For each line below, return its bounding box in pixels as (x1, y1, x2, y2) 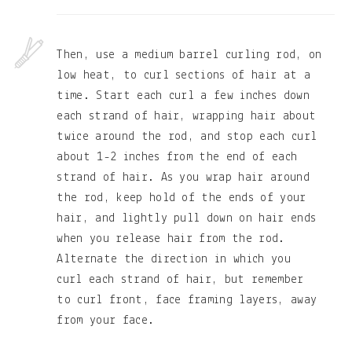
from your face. (57, 314, 155, 328)
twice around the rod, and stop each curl (57, 130, 317, 144)
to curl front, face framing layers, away (57, 294, 317, 307)
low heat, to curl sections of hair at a (57, 69, 310, 82)
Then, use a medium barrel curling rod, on (57, 49, 322, 62)
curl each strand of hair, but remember (57, 273, 304, 287)
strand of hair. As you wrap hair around (57, 171, 310, 185)
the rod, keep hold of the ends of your (57, 192, 306, 205)
